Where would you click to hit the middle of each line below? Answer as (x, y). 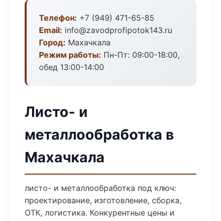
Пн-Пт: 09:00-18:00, (140, 55)
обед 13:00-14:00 (72, 67)
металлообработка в (99, 134)
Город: (52, 42)
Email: (51, 30)
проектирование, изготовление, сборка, (103, 200)
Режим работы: (70, 55)
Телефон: (58, 18)
